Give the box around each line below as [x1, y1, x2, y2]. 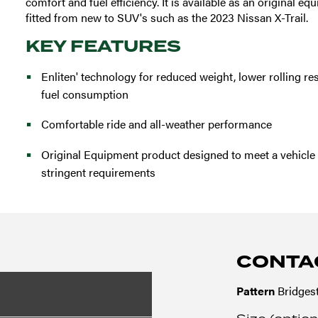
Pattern [236, 283, 275, 299]
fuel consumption [40, 86, 128, 102]
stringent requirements [40, 164, 155, 180]
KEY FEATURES [25, 34, 181, 58]
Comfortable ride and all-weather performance [40, 116, 272, 132]
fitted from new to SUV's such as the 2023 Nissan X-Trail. [25, 9, 308, 26]
